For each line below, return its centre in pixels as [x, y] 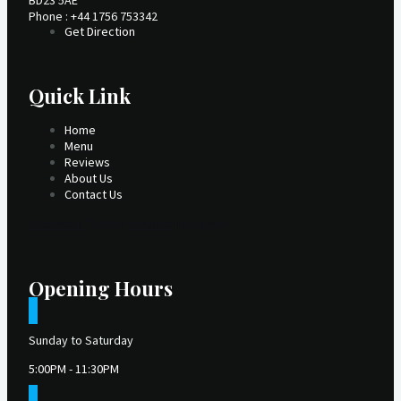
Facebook [56, 223]
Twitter [105, 223]
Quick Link [80, 95]
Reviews [87, 162]
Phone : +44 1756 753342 [93, 17]
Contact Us [94, 195]
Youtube [149, 223]
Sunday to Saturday [81, 340]
